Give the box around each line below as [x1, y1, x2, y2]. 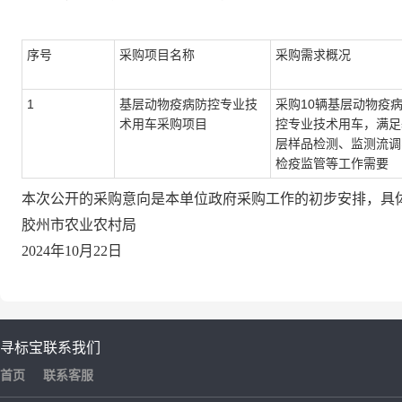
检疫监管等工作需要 [275, 156, 389, 170]
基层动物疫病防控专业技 [119, 97, 258, 111]
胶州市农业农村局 [22, 217, 136, 232]
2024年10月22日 [22, 243, 122, 258]
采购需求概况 [275, 48, 351, 62]
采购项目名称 [119, 48, 195, 62]
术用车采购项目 [119, 117, 207, 131]
